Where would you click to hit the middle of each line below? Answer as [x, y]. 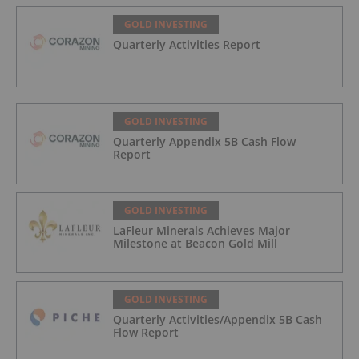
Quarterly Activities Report [187, 45]
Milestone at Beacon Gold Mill [195, 244]
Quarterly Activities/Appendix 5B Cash [218, 320]
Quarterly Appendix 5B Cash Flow [204, 142]
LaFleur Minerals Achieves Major [202, 231]
